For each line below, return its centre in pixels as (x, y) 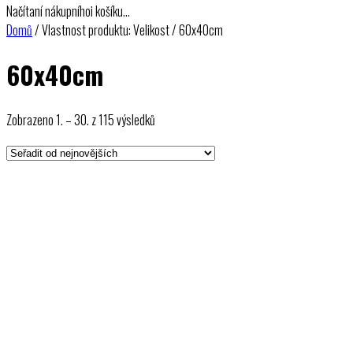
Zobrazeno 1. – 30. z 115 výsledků (81, 119)
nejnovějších (182, 156)
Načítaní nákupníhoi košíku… (68, 11)
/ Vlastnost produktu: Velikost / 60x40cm (128, 30)
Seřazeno (176, 119)
